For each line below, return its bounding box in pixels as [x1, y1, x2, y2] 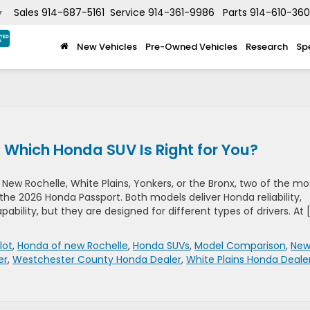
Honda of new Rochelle [17, 239, 128, 253]
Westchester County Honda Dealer [12, 253, 181, 266]
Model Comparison [194, 239, 286, 253]
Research [246, 39, 288, 53]
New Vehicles [77, 39, 137, 53]
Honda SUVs [133, 239, 190, 253]
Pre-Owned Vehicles [145, 39, 237, 53]
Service [110, 6, 145, 20]
